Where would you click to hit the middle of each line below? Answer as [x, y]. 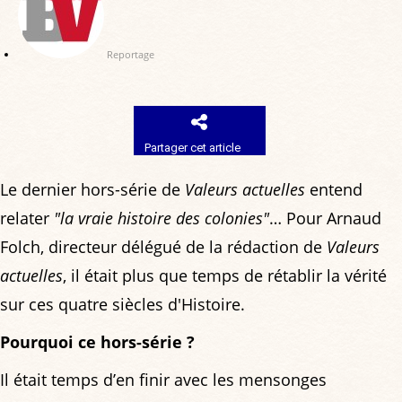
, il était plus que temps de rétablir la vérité [225, 275]
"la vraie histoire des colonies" [162, 218]
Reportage [131, 54]
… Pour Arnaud [325, 218]
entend [334, 189]
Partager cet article [193, 147]
